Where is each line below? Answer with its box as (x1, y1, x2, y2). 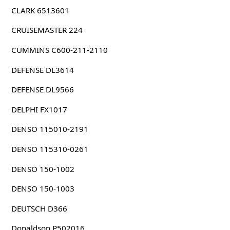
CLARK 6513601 (11, 5, 69, 15)
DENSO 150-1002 (11, 163, 74, 174)
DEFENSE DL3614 (11, 64, 74, 75)
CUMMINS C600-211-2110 (11, 44, 108, 55)
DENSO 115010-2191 (11, 124, 88, 135)
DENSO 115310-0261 (11, 143, 88, 154)
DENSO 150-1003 (11, 183, 74, 194)
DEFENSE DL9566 (11, 84, 74, 95)
